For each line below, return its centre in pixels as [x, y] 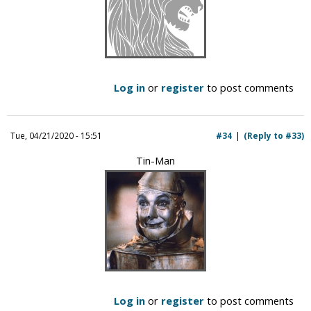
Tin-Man [155, 160]
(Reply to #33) [274, 135]
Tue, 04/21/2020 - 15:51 [56, 135]
